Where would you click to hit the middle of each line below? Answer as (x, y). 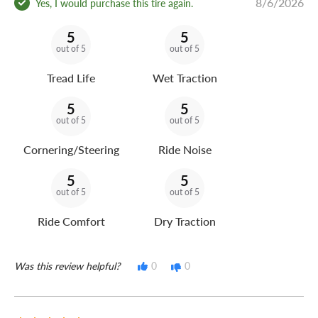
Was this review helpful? (67, 266)
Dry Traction (185, 221)
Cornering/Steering (71, 150)
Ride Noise (185, 150)
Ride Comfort (71, 221)
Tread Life (71, 78)
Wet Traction (185, 78)
